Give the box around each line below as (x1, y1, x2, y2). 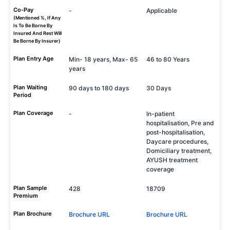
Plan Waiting (13, 84, 47, 91)
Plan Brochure (13, 210, 52, 217)
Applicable (146, 7, 177, 14)
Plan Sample (13, 184, 47, 191)
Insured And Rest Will (13, 30, 62, 36)
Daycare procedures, (146, 138, 208, 145)
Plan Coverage (13, 109, 53, 117)
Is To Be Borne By (13, 23, 52, 28)
